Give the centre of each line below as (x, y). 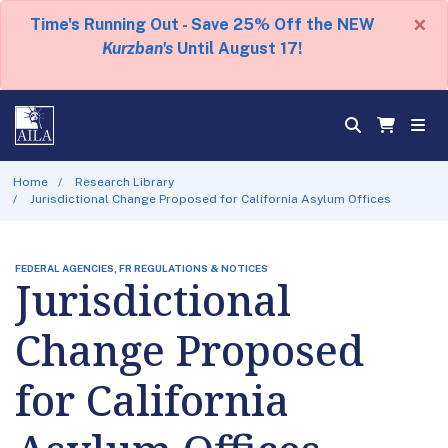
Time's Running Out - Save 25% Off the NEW (202, 24)
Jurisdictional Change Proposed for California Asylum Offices (211, 198)
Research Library (125, 181)
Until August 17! (237, 48)
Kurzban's (137, 48)
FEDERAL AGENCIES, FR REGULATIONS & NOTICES (141, 267)
